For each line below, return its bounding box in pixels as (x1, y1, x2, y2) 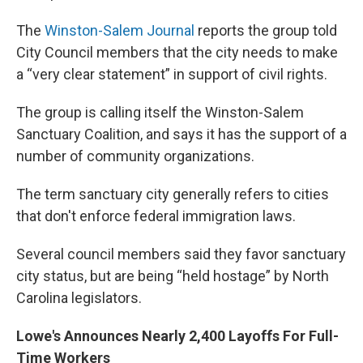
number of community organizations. (16, 147, 254, 165)
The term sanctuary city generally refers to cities (16, 186, 329, 203)
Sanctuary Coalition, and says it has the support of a (16, 126, 347, 143)
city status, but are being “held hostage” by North (16, 267, 329, 285)
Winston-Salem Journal (45, 22, 198, 40)
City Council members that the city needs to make (16, 44, 338, 62)
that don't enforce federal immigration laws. (16, 207, 296, 225)
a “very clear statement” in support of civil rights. (16, 66, 327, 83)
